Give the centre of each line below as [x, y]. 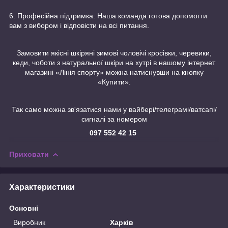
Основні [24, 208]
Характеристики [42, 187]
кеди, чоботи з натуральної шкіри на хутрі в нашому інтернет [114, 62]
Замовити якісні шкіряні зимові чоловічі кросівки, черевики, [114, 53]
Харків [122, 222]
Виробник [29, 222]
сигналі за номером [114, 119]
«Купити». [114, 82]
